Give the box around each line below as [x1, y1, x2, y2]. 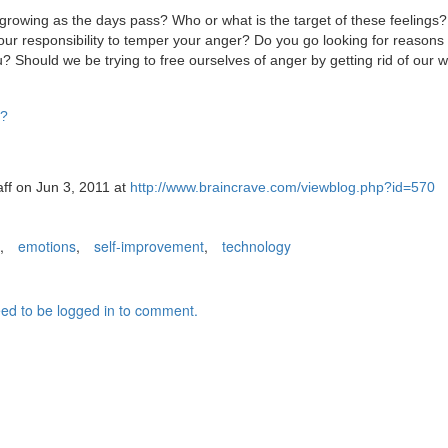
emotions [18, 235, 76, 256]
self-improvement [94, 235, 204, 256]
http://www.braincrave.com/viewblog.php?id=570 [130, 178, 435, 195]
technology [222, 235, 291, 256]
